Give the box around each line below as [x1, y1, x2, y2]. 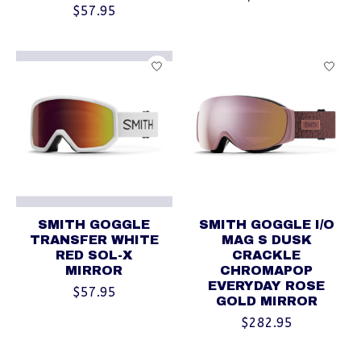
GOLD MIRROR [215, 294, 317, 308]
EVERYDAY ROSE [208, 279, 326, 293]
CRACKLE [232, 248, 301, 262]
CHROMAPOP [220, 263, 313, 277]
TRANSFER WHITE [29, 233, 159, 247]
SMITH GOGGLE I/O [198, 218, 334, 231]
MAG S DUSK [221, 233, 312, 247]
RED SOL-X [56, 248, 133, 262]
